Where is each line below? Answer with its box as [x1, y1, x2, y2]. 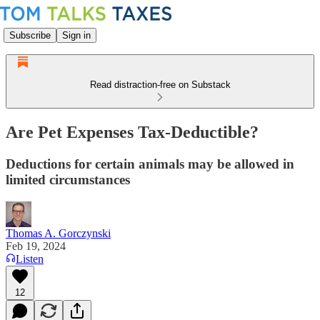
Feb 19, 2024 [6, 239, 66, 252]
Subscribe [9, 29, 51, 41]
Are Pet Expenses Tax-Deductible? [6, 122, 259, 141]
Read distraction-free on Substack [89, 79, 231, 90]
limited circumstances [6, 171, 130, 187]
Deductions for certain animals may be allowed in [6, 156, 294, 171]
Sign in [62, 29, 91, 41]
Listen [16, 252, 44, 265]
